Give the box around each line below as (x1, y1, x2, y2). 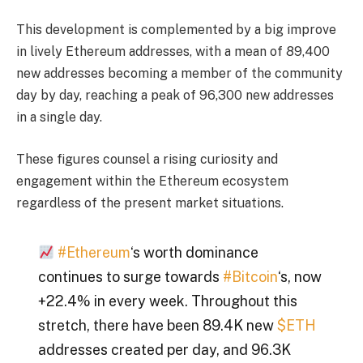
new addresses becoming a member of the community (16, 66, 343, 82)
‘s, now (277, 268, 322, 286)
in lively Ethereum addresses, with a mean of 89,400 (16, 44, 330, 60)
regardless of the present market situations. (16, 194, 284, 211)
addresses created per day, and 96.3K (37, 341, 291, 359)
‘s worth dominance (130, 244, 259, 262)
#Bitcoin (222, 268, 278, 286)
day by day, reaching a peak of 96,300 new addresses (16, 88, 334, 104)
